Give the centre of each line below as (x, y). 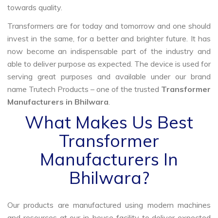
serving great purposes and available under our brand (109, 77)
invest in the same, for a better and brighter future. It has (109, 39)
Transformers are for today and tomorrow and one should (109, 26)
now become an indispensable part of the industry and (109, 51)
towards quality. (35, 8)
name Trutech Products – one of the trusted (84, 89)
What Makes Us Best (109, 122)
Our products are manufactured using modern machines (109, 205)
